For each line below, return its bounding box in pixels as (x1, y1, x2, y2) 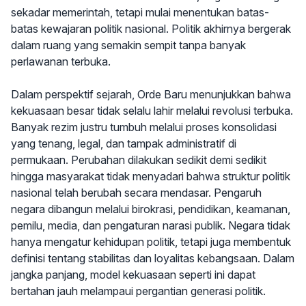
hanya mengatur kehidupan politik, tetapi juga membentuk (11, 235, 291, 249)
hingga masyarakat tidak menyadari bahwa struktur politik (11, 169, 290, 184)
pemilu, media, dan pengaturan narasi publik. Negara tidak (11, 219, 290, 233)
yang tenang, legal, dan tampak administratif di (11, 137, 236, 151)
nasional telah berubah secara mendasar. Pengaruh (11, 186, 262, 200)
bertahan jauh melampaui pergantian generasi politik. (11, 284, 266, 298)
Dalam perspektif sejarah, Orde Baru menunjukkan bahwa (11, 87, 291, 102)
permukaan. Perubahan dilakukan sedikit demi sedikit (11, 153, 266, 167)
